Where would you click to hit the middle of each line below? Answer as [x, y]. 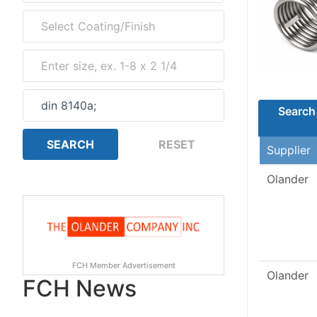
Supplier [289, 150]
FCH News [80, 288]
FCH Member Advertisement [123, 265]
